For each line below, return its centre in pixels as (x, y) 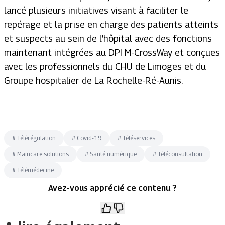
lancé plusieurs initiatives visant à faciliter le (96, 10)
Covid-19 (89, 138)
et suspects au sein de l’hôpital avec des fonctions (108, 38)
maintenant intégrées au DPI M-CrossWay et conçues (112, 52)
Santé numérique (113, 154)
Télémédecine (35, 170)
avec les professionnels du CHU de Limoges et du (105, 67)
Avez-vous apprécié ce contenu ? (113, 188)
